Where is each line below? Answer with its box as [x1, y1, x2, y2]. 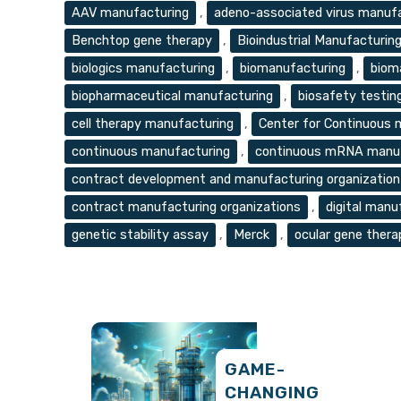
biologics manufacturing [72, 60, 215, 77]
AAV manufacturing [72, 4, 189, 21]
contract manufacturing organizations [72, 199, 301, 216]
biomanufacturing [240, 60, 346, 77]
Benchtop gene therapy [72, 32, 212, 49]
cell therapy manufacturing [72, 115, 234, 132]
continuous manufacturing [72, 143, 230, 160]
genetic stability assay [72, 226, 209, 243]
